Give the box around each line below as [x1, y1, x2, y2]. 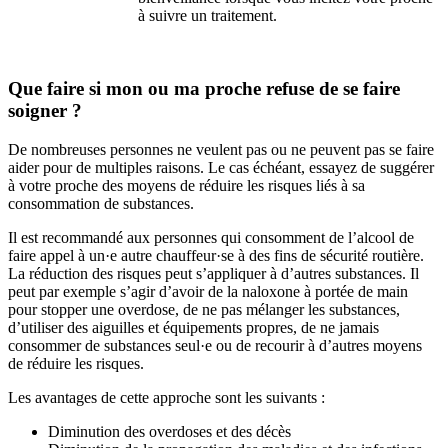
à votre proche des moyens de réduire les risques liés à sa [8, 176, 365, 194]
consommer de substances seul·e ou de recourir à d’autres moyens [8, 336, 422, 354]
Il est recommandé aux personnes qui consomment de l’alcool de [8, 228, 414, 246]
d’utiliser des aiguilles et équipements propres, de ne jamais [8, 318, 379, 336]
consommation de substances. [8, 194, 194, 212]
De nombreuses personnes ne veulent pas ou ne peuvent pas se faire [8, 140, 434, 158]
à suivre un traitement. [138, 7, 277, 25]
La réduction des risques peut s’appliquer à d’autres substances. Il [8, 264, 419, 282]
